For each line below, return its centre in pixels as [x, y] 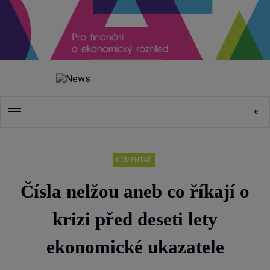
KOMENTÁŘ [133, 160]
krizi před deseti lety [135, 219]
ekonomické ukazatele [135, 247]
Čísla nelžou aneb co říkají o [135, 192]
